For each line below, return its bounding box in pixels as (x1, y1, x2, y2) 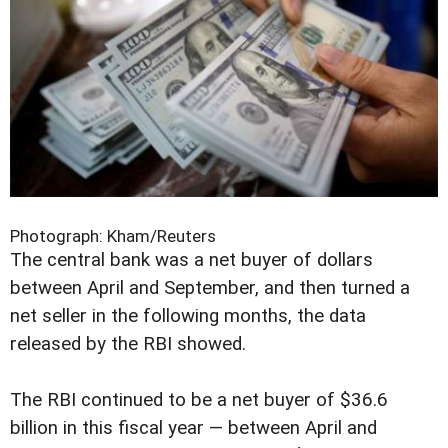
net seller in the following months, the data (10, 304, 366, 327)
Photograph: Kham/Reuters (10, 225, 216, 246)
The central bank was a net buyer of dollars (10, 248, 373, 271)
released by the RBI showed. (10, 332, 246, 355)
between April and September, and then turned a (10, 276, 410, 299)
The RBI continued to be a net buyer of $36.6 (10, 388, 388, 411)
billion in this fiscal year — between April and (10, 416, 377, 439)
